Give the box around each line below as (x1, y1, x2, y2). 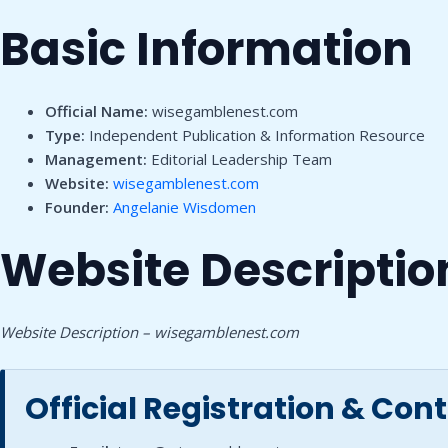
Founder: (45, 197, 109, 217)
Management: (45, 149, 147, 169)
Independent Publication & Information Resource (85, 125, 425, 145)
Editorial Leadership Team (147, 149, 332, 169)
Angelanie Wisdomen (113, 197, 256, 217)
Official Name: (45, 101, 148, 121)
